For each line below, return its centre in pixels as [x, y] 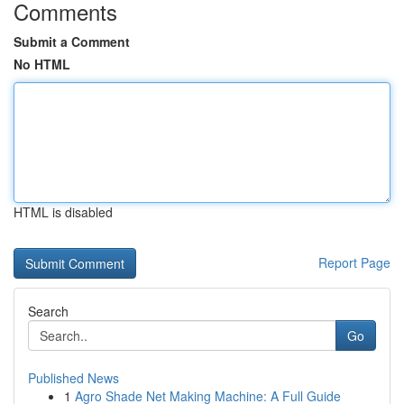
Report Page [354, 262]
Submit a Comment [72, 41]
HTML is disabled [63, 212]
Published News [73, 378]
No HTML [42, 64]
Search [48, 311]
